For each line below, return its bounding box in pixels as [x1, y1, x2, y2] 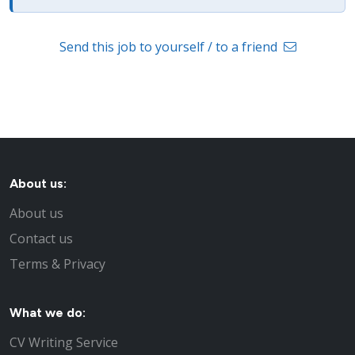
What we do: [10, 305, 86, 320]
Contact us [10, 230, 73, 247]
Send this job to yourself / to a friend [59, 38, 281, 55]
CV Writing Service [10, 334, 118, 351]
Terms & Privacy [10, 255, 105, 273]
